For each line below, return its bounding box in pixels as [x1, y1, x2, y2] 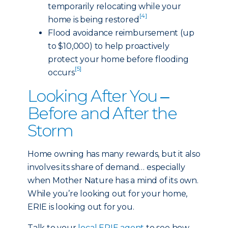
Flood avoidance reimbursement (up [48, 28, 194, 38]
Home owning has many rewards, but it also [27, 149, 201, 159]
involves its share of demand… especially [27, 162, 185, 172]
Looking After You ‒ [27, 86, 169, 106]
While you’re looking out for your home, [27, 189, 188, 198]
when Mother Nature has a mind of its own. [27, 176, 198, 185]
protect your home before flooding [48, 54, 189, 64]
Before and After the [27, 103, 177, 123]
